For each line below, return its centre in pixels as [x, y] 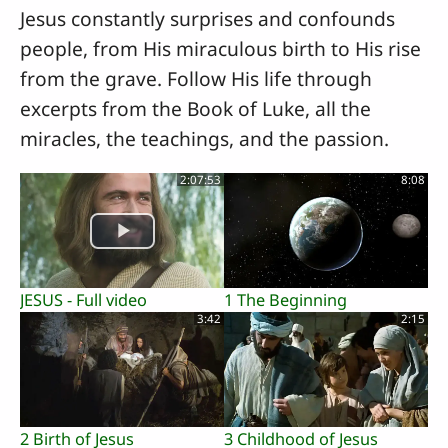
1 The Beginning [285, 300]
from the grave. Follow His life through [196, 79]
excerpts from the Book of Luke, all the [195, 109]
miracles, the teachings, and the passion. [204, 139]
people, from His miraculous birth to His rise [220, 49]
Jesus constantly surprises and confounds [207, 19]
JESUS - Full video [83, 300]
